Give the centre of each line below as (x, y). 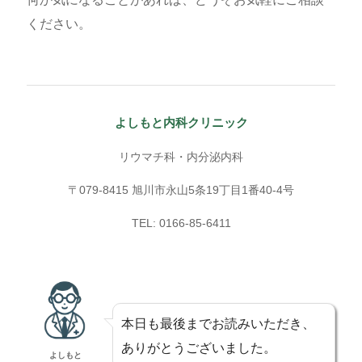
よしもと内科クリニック (181, 123)
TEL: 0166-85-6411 (181, 224)
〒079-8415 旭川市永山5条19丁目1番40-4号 (181, 191)
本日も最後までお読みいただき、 (218, 324)
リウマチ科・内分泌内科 (181, 158)
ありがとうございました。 (198, 348)
